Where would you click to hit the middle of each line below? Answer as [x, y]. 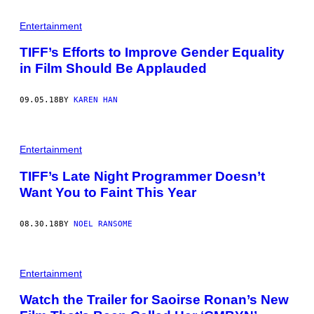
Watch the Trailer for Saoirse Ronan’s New [154, 300]
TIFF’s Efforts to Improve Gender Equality [152, 53]
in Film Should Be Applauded [113, 69]
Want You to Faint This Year [108, 192]
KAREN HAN [96, 100]
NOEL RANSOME [103, 224]
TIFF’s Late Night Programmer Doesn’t [142, 176]
